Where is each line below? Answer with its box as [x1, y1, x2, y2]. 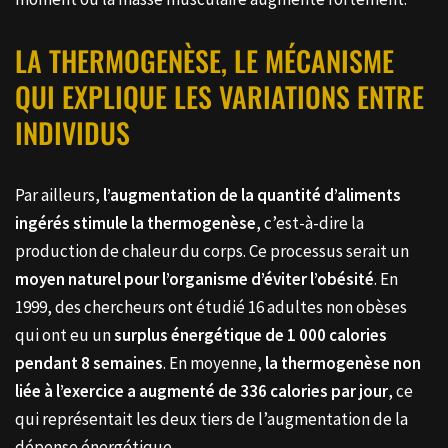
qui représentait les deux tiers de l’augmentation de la [15, 407, 408, 430]
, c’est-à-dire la [256, 211, 364, 234]
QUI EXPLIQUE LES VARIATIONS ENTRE [15, 75, 424, 117]
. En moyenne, [163, 351, 265, 374]
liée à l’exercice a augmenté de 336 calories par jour [15, 379, 388, 402]
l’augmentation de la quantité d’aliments [103, 183, 401, 206]
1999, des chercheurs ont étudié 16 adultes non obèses [15, 295, 407, 318]
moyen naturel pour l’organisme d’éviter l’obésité [15, 267, 374, 290]
